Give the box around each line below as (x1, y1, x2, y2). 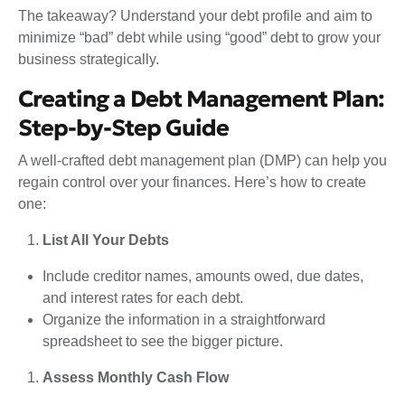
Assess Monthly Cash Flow (42, 369, 230, 385)
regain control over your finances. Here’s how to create (18, 174, 366, 190)
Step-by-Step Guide (18, 114, 233, 142)
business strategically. (18, 52, 159, 67)
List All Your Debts (42, 231, 170, 248)
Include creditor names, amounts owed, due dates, (42, 268, 364, 284)
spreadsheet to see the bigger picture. (42, 333, 284, 349)
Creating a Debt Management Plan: (18, 85, 384, 113)
